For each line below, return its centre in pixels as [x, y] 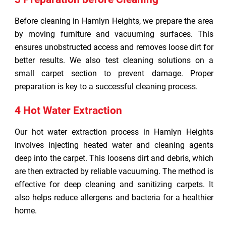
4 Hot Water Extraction [68, 110]
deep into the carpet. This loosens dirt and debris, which [114, 158]
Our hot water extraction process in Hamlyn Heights [114, 132]
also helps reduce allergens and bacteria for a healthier [114, 197]
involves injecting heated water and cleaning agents [114, 145]
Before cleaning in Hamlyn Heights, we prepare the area [114, 21]
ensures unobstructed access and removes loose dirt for [114, 47]
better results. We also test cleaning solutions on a [114, 60]
